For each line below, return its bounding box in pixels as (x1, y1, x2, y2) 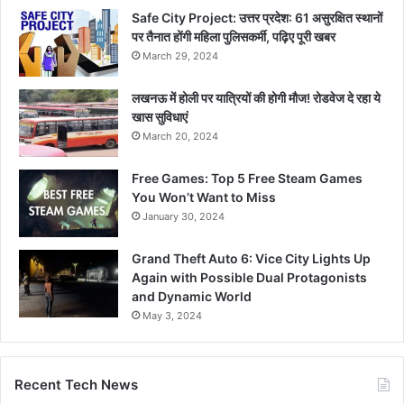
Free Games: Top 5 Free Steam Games (132, 170, 363, 186)
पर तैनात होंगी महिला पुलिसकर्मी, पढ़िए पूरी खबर (132, 28, 335, 44)
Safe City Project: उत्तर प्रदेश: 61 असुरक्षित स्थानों (132, 9, 382, 25)
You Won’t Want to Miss (132, 188, 276, 205)
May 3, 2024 (142, 308, 202, 322)
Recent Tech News (14, 375, 138, 393)
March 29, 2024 (142, 49, 218, 62)
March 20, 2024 (142, 129, 218, 142)
